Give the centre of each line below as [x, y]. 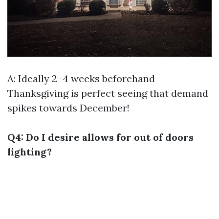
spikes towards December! [68, 108]
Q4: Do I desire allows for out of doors [100, 137]
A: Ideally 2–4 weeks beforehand [81, 78]
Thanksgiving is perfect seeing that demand [108, 93]
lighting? [30, 152]
